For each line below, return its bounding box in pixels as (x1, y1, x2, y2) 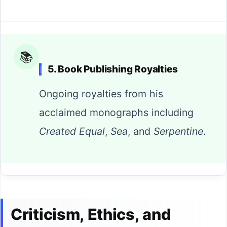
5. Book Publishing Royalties (48, 63, 178, 75)
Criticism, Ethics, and (11, 205, 171, 224)
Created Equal (39, 125, 105, 138)
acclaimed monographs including (39, 106, 194, 119)
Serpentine (154, 125, 203, 138)
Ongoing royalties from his (39, 88, 163, 100)
